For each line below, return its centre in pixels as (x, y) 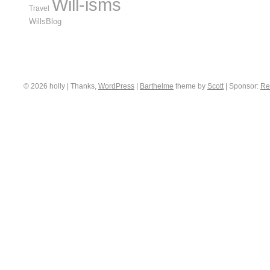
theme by (190, 86)
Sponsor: (245, 86)
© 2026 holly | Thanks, (61, 86)
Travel (39, 8)
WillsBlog (45, 21)
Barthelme (157, 86)
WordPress (116, 86)
